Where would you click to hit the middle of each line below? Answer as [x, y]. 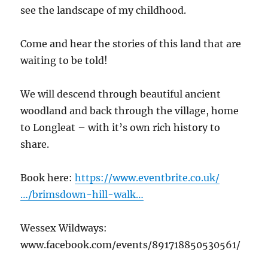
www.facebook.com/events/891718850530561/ [131, 245]
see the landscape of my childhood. [103, 10]
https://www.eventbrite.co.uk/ [147, 178]
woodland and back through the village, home [130, 111]
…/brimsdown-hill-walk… [82, 195]
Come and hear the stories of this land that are [131, 44]
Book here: [48, 178]
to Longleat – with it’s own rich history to [121, 128]
